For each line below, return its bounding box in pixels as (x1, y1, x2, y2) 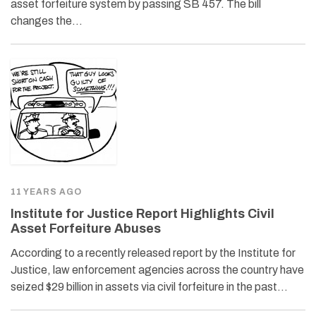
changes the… (11, 14, 83, 27)
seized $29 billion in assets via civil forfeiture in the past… (11, 280, 288, 293)
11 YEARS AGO (11, 186, 82, 197)
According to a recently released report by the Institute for (11, 246, 296, 259)
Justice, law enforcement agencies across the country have (11, 263, 304, 276)
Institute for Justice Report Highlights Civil (11, 206, 274, 221)
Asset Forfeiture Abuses (11, 221, 161, 236)
